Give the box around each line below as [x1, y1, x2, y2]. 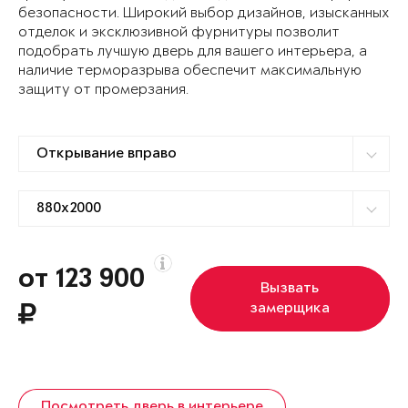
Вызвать [260, 280, 320, 298]
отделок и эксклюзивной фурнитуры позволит [18, 25, 340, 41]
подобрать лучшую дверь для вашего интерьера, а [18, 44, 367, 60]
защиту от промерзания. [18, 82, 189, 98]
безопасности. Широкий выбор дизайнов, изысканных [18, 5, 390, 22]
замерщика [250, 301, 331, 318]
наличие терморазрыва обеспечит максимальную [18, 63, 362, 79]
